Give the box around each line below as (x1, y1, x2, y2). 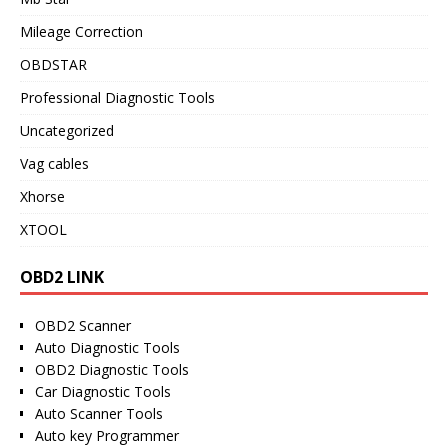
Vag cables (20, 153, 89, 173)
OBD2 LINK (20, 265, 104, 288)
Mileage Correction (20, 21, 143, 41)
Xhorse (20, 186, 65, 206)
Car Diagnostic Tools (35, 381, 171, 401)
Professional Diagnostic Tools (20, 87, 215, 107)
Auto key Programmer (35, 425, 179, 445)
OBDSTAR (20, 54, 87, 74)
